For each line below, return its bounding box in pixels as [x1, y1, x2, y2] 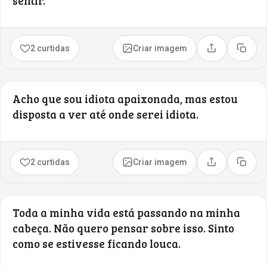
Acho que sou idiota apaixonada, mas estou [13, 91, 238, 106]
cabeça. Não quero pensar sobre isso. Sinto [13, 220, 234, 235]
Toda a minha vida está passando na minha [13, 204, 240, 220]
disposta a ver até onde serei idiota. [13, 106, 198, 122]
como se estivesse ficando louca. [13, 235, 181, 251]
